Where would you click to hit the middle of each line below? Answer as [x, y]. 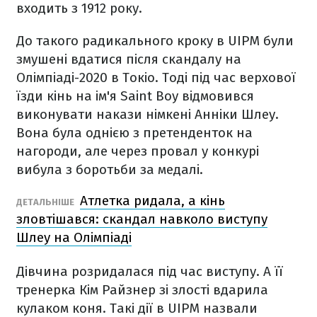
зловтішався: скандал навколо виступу [142, 219]
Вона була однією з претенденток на [134, 133]
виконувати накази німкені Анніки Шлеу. [148, 114]
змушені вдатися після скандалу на [129, 59]
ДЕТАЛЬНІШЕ [46, 202]
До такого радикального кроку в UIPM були [155, 41]
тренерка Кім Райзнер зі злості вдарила [142, 290]
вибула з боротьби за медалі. [110, 169]
